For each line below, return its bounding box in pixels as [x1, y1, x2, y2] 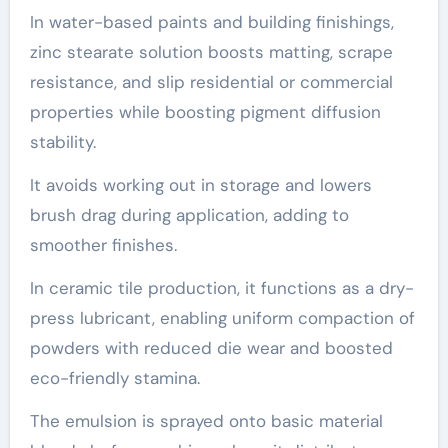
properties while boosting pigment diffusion [29, 101, 381, 123]
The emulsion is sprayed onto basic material [29, 410, 383, 432]
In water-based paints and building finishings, [29, 11, 394, 33]
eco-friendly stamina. [29, 367, 200, 389]
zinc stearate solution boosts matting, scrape [29, 41, 393, 63]
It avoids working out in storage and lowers [29, 174, 372, 196]
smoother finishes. [29, 234, 177, 256]
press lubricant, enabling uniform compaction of [29, 307, 415, 329]
